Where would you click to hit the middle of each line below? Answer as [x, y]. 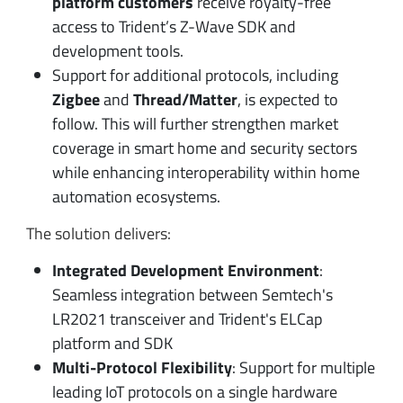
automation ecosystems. [136, 196]
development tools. [117, 50]
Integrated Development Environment [185, 271]
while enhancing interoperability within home [206, 172]
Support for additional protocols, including [195, 75]
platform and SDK [112, 344]
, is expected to [287, 99]
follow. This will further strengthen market [195, 123]
